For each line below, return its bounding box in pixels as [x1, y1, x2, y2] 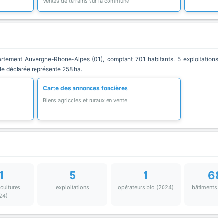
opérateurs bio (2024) [117, 184, 174, 191]
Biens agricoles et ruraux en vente [43, 97, 127, 104]
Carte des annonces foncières [43, 84, 128, 91]
